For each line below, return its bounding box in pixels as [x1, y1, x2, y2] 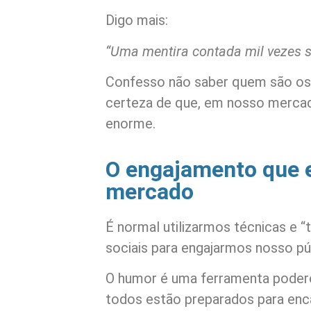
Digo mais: [106, 12, 168, 29]
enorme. [106, 115, 155, 133]
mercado [106, 178, 194, 205]
